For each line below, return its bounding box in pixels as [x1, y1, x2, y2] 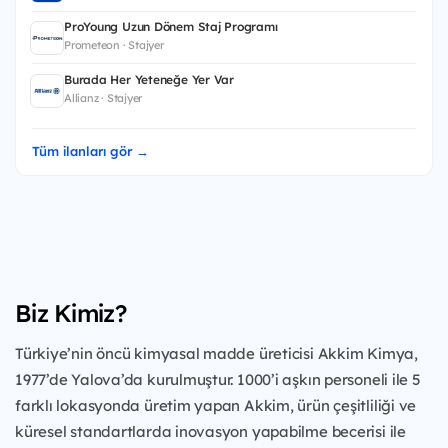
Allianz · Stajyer [64, 90, 143, 105]
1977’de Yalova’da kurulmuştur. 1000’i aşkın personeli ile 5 [15, 369, 421, 389]
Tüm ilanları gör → [32, 142, 149, 159]
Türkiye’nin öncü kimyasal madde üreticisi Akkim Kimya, [15, 343, 418, 363]
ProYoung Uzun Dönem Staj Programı [64, 19, 278, 35]
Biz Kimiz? [15, 297, 126, 328]
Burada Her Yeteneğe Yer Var [64, 71, 234, 87]
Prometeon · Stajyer [64, 38, 164, 53]
